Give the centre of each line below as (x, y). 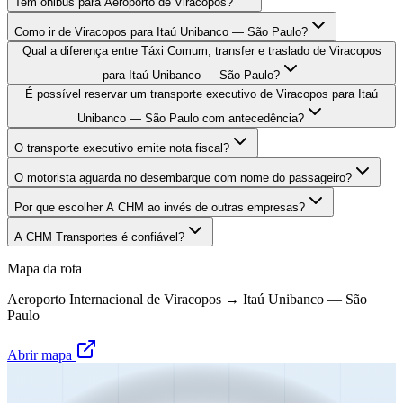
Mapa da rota (45, 268)
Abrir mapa (41, 354)
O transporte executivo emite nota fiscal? (122, 148)
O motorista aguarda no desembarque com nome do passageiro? (183, 177)
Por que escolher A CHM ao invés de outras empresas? (160, 207)
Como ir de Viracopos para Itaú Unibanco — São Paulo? (161, 31)
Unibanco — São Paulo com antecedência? (191, 118)
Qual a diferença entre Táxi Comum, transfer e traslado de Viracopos (201, 50)
